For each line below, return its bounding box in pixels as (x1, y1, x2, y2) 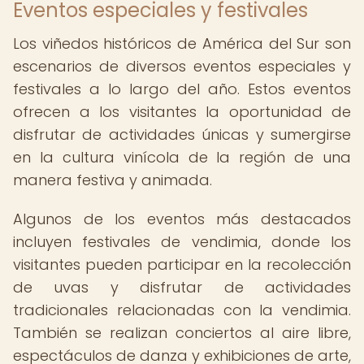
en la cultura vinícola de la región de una (13, 147, 351, 167)
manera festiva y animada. (13, 170, 212, 190)
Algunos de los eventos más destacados (13, 209, 351, 229)
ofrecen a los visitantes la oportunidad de (13, 102, 351, 122)
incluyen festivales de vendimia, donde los (13, 232, 351, 252)
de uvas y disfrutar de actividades (13, 277, 351, 297)
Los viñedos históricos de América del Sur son (13, 33, 351, 54)
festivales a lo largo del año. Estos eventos (13, 79, 351, 99)
